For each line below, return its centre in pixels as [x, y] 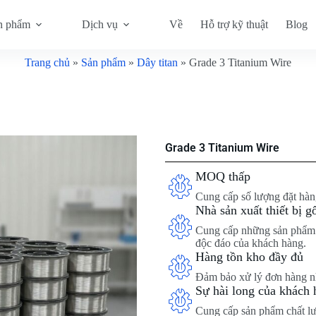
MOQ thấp [223, 176]
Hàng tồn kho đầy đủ [249, 257]
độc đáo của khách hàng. [251, 243]
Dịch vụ [100, 24]
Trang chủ [47, 62]
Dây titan [157, 62]
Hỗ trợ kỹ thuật [235, 24]
